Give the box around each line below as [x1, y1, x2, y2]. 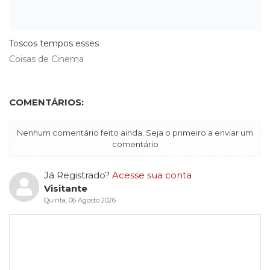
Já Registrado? [43, 169, 112, 181]
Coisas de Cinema [9, 54, 84, 65]
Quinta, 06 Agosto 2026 [43, 196, 116, 205]
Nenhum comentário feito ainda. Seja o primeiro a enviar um [17, 128, 253, 138]
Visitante [43, 183, 87, 195]
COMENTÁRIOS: [9, 96, 84, 108]
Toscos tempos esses [9, 38, 99, 49]
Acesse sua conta [111, 169, 192, 181]
